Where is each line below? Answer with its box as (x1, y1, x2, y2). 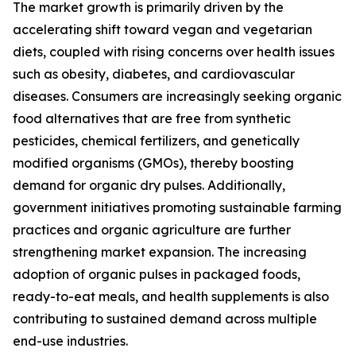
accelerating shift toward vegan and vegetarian (13, 21, 312, 38)
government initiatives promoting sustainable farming (13, 199, 342, 216)
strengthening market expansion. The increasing (13, 244, 307, 261)
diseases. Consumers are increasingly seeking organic (13, 88, 342, 105)
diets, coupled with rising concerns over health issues (13, 44, 335, 60)
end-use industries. (13, 333, 128, 350)
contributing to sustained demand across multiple (13, 311, 317, 327)
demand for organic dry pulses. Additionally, (13, 177, 285, 194)
